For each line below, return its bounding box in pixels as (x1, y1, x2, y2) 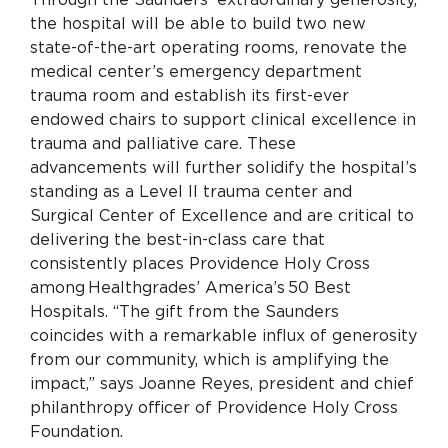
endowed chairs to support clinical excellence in (30, 111, 416, 128)
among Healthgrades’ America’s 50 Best (30, 279, 351, 296)
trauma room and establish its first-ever (30, 87, 349, 104)
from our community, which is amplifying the (30, 351, 389, 368)
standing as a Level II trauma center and (30, 183, 352, 200)
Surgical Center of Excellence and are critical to (30, 207, 414, 224)
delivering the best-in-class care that (30, 231, 325, 248)
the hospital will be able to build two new (30, 15, 366, 32)
